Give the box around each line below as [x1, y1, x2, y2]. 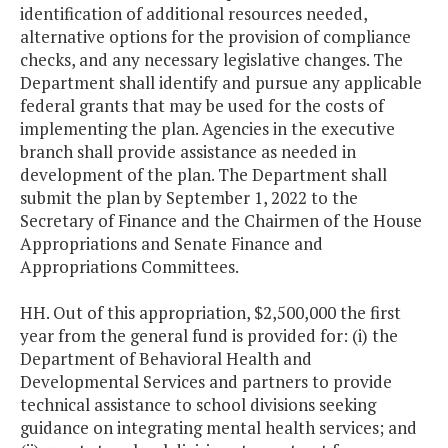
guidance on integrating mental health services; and [20, 416, 417, 440]
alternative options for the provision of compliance [20, 25, 411, 49]
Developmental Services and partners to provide [20, 370, 392, 394]
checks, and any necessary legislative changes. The [20, 48, 403, 72]
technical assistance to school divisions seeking [20, 393, 376, 417]
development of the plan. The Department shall [20, 163, 387, 187]
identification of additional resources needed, [20, 2, 367, 26]
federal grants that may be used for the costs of [20, 94, 384, 118]
